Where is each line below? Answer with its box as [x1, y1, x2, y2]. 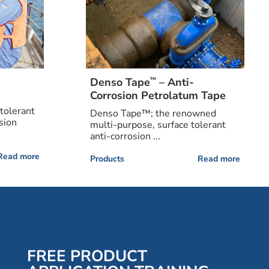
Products [90, 153, 125, 165]
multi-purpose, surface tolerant [90, 118, 226, 132]
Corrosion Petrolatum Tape [90, 88, 226, 103]
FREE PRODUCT [26, 245, 147, 267]
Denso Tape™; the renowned [90, 107, 217, 121]
